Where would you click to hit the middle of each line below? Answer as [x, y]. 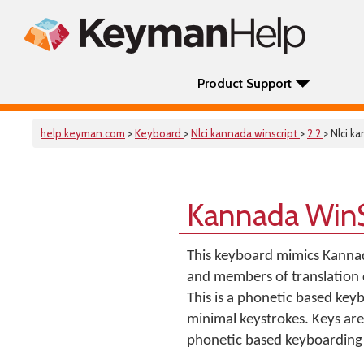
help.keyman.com [83, 133]
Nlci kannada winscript [245, 133]
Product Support [245, 83]
